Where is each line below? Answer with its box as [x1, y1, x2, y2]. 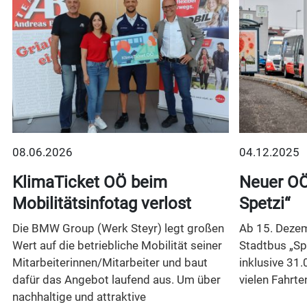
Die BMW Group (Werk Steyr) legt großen [12, 221, 224, 236]
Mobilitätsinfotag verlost [12, 194, 191, 214]
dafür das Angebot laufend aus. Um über [12, 273, 221, 287]
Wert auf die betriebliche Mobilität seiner [12, 238, 222, 253]
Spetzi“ [238, 194, 290, 214]
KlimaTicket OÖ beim [12, 173, 167, 193]
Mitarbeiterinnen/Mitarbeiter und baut [12, 256, 208, 270]
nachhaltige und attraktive [12, 290, 146, 304]
